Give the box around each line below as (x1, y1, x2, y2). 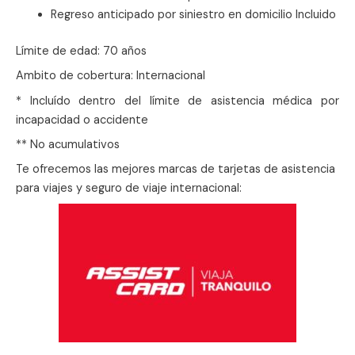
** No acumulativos (16, 136, 120, 152)
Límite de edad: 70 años (16, 44, 147, 59)
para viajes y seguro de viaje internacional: (16, 181, 242, 197)
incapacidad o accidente (16, 112, 148, 128)
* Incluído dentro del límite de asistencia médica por (16, 93, 339, 109)
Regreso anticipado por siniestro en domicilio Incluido (50, 7, 336, 23)
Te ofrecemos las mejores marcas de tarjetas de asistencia (16, 162, 335, 177)
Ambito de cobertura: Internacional (16, 68, 205, 84)
